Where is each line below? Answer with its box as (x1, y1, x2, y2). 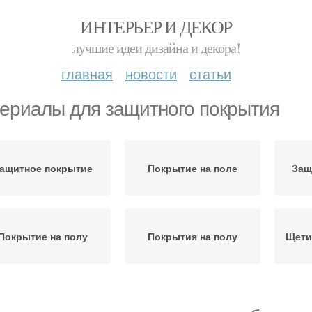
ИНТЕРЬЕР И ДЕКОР (80, 15, 232, 38)
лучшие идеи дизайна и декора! (72, 38, 240, 57)
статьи (189, 63, 231, 84)
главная (61, 63, 113, 84)
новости (125, 63, 177, 84)
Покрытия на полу (148, 229, 237, 243)
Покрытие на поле (148, 161, 237, 175)
